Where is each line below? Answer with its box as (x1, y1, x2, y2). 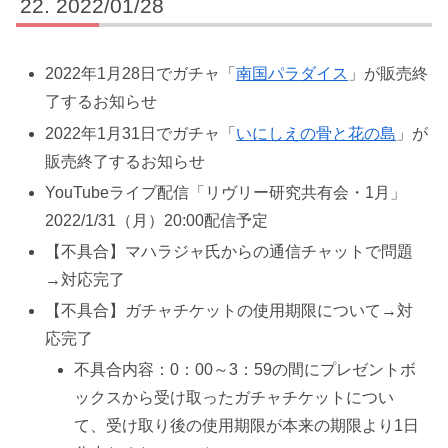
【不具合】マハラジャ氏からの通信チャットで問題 (45, 242, 414, 260)
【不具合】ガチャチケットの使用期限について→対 (45, 302, 414, 320)
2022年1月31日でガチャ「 (45, 124, 237, 142)
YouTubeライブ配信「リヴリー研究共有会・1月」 (45, 183, 407, 201)
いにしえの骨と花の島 (236, 124, 397, 142)
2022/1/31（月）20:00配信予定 (45, 211, 269, 229)
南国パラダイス (236, 65, 349, 83)
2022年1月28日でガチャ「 (45, 65, 237, 83)
